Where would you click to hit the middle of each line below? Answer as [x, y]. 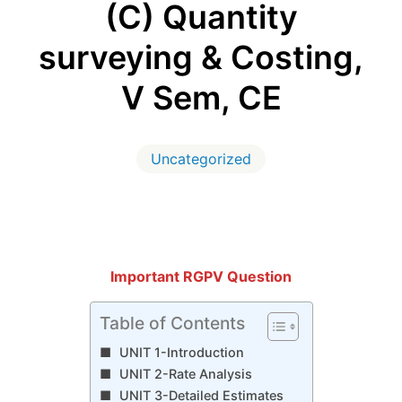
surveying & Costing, [201, 58]
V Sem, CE [201, 98]
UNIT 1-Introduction [182, 353]
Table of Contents [172, 323]
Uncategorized [201, 159]
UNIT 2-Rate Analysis [186, 374]
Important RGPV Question [201, 277]
